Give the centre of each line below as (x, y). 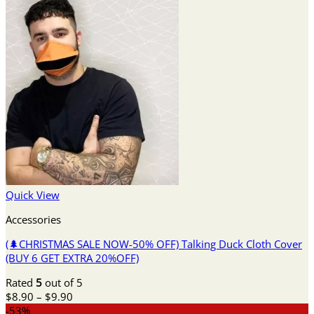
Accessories (33, 219)
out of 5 (62, 283)
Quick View (33, 194)
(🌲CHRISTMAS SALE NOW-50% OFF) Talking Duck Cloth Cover (154, 244)
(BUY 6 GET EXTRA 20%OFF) (72, 258)
